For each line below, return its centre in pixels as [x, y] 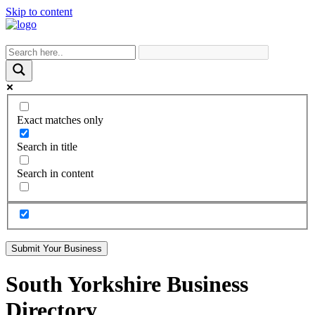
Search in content [55, 173]
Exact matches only [60, 120]
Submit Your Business [57, 249]
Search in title [47, 146]
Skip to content [39, 12]
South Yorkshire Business [127, 284]
